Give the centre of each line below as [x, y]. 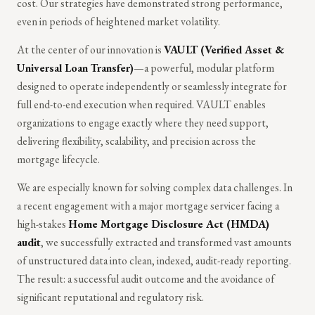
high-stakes [43, 224]
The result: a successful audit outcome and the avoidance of [146, 278]
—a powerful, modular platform [204, 67]
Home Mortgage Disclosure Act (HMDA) [169, 224]
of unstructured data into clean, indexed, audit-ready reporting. [154, 260]
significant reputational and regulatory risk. [110, 297]
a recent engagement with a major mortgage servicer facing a [148, 205]
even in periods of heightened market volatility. [118, 21]
